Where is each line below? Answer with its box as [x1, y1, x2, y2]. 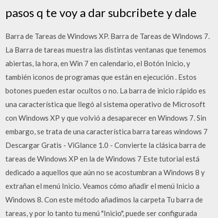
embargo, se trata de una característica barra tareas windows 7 [5, 127, 208, 136]
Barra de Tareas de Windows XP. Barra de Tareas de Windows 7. [5, 31, 210, 40]
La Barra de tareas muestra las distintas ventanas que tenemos [5, 45, 207, 54]
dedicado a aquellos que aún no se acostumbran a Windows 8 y [5, 167, 205, 177]
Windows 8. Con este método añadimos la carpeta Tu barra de [5, 195, 203, 204]
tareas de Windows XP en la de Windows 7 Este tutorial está [5, 154, 200, 163]
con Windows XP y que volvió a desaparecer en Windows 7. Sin [5, 113, 207, 122]
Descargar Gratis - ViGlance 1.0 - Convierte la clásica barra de [5, 140, 206, 149]
